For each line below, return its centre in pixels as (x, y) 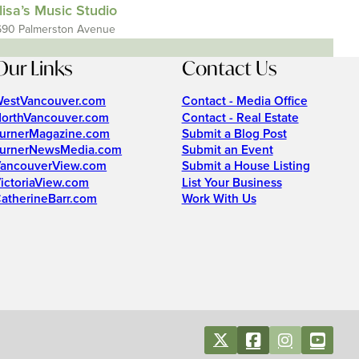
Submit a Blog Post (234, 134)
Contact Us (229, 68)
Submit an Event (227, 151)
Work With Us (219, 199)
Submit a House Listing (246, 167)
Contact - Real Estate (240, 118)
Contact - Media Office (244, 102)
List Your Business (232, 183)
